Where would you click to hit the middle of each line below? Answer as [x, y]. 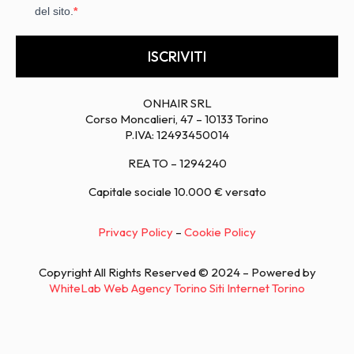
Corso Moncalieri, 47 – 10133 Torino [177, 119]
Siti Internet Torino [257, 288]
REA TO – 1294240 [177, 163]
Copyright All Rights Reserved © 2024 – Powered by [177, 272]
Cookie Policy [220, 232]
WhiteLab [75, 288]
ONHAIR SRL [177, 103]
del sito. [54, 11]
